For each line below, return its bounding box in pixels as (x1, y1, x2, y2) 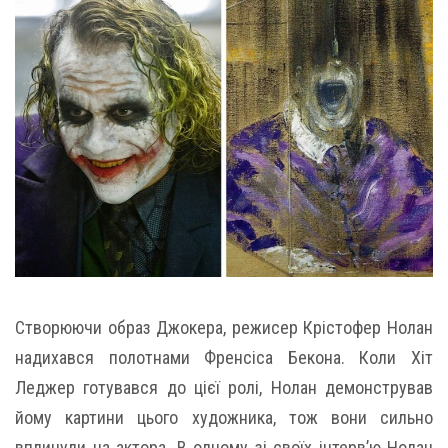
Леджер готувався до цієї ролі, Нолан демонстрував (15, 376, 433, 398)
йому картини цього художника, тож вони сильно (15, 406, 433, 428)
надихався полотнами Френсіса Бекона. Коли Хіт (15, 346, 433, 368)
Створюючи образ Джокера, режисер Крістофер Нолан (15, 316, 433, 338)
